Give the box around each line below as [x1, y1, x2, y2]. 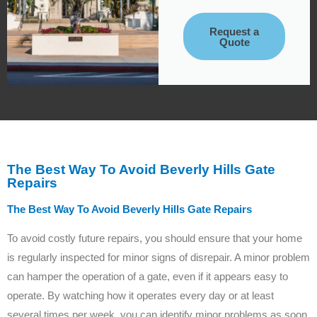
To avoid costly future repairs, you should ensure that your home [7, 232, 302, 245]
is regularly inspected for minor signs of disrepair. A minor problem [7, 251, 310, 264]
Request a [209, 25, 259, 38]
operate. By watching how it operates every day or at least [7, 289, 274, 302]
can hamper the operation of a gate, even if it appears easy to [7, 270, 288, 283]
